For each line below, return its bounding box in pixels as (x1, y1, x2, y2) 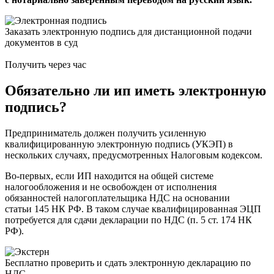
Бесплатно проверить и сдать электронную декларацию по (5, 257, 251, 268)
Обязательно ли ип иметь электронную (5, 83, 266, 99)
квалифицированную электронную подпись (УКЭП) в (5, 139, 233, 150)
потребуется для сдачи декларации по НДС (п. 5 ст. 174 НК (5, 215, 252, 226)
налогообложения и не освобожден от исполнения (5, 182, 217, 193)
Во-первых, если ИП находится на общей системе (5, 171, 213, 182)
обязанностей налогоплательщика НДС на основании (5, 193, 230, 204)
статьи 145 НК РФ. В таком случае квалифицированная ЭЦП (5, 204, 261, 215)
